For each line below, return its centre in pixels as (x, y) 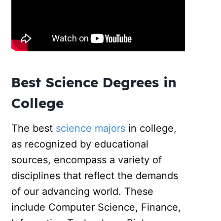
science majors (91, 128)
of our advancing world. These (83, 191)
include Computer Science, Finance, (96, 207)
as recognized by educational (80, 144)
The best (34, 128)
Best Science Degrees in (94, 82)
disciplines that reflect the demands (95, 175)
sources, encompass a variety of (87, 160)
